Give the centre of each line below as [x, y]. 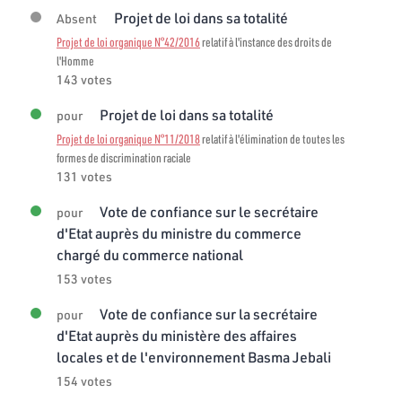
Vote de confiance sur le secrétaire [208, 211]
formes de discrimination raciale [124, 157]
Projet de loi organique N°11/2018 [128, 139]
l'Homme [75, 61]
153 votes [84, 279]
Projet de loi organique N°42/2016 [128, 42]
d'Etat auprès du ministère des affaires [177, 335]
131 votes [84, 176]
